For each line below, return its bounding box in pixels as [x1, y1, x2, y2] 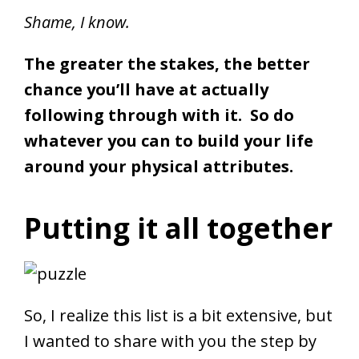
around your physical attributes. [24, 155, 305, 177]
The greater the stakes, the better [24, 52, 310, 75]
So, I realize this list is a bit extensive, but [24, 304, 333, 326]
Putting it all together [24, 208, 333, 247]
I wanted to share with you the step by [24, 329, 317, 352]
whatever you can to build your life [24, 129, 313, 151]
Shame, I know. [24, 10, 138, 33]
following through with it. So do [24, 103, 294, 126]
